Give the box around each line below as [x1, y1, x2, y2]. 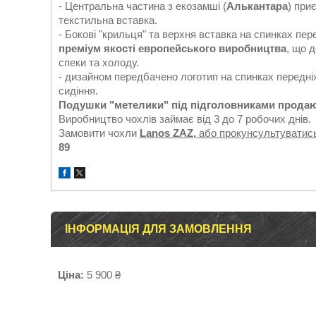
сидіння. [59, 85, 98, 97]
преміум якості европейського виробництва [59, 42, 286, 54]
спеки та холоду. [59, 56, 139, 68]
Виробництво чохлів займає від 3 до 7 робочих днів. [59, 113, 314, 125]
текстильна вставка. [59, 14, 157, 26]
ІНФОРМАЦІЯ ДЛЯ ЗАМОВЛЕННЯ [65, 223, 252, 235]
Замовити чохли [59, 127, 140, 139]
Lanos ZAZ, [140, 127, 199, 139]
